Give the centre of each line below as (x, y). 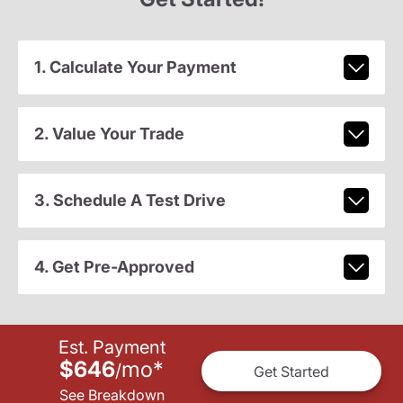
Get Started (291, 371)
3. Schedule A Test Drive (130, 201)
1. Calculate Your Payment (135, 67)
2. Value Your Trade (109, 134)
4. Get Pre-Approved (114, 267)
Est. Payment (112, 348)
